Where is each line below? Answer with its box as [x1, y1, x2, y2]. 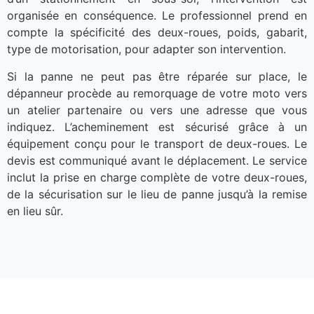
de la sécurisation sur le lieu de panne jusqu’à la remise [7, 186, 307, 201]
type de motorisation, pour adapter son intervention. [7, 42, 286, 57]
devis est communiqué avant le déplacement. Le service [7, 153, 307, 168]
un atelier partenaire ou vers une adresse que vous [7, 102, 307, 117]
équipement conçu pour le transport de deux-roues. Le [7, 136, 307, 151]
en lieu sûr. [7, 203, 63, 218]
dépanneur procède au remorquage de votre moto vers [7, 86, 307, 100]
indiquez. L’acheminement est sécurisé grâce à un [7, 119, 307, 134]
